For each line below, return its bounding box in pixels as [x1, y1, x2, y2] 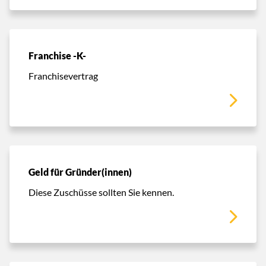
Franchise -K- [28, 49, 86, 62]
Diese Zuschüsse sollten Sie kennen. [28, 186, 174, 198]
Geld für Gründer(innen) [28, 166, 132, 178]
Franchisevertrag [28, 69, 98, 81]
